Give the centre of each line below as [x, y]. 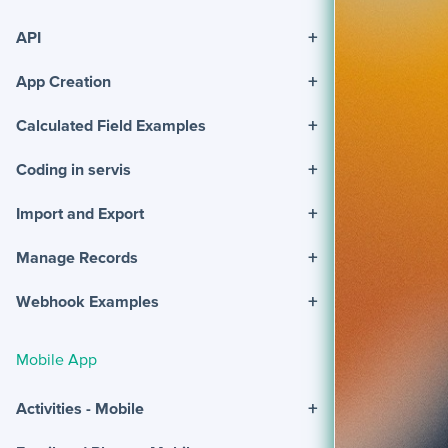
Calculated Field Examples [111, 125]
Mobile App [56, 359]
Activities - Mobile [80, 407]
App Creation [63, 81]
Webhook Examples [87, 301]
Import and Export [80, 213]
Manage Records [77, 257]
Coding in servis [73, 169]
